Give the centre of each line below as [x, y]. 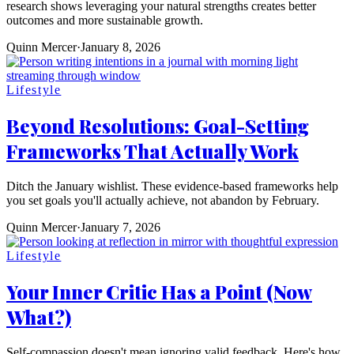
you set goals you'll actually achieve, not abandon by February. [163, 200]
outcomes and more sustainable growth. [105, 20]
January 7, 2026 [121, 227]
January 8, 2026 [121, 47]
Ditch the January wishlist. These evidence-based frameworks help [172, 186]
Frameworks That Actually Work [153, 151]
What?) [39, 316]
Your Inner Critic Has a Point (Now [159, 291]
